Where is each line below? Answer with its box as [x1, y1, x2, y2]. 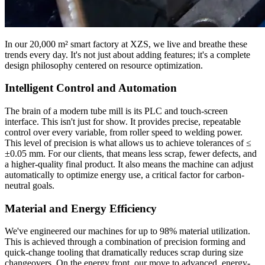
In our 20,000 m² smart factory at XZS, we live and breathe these [5, 38, 247, 49]
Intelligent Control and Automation [5, 82, 177, 95]
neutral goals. [5, 180, 54, 190]
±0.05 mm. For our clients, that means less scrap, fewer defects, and [5, 148, 257, 159]
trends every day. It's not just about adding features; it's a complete [5, 49, 250, 60]
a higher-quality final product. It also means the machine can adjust [5, 159, 253, 169]
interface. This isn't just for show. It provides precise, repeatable [5, 116, 241, 127]
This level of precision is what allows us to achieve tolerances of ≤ [5, 137, 251, 148]
